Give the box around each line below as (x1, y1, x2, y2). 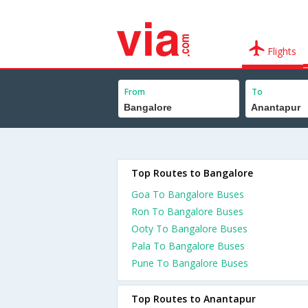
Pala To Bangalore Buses (131, 239, 245, 252)
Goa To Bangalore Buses (131, 188, 244, 201)
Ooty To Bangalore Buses (131, 222, 247, 235)
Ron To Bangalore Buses (131, 205, 243, 218)
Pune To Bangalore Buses (131, 256, 248, 269)
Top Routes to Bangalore (131, 166, 253, 179)
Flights (265, 45, 297, 58)
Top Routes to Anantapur (131, 292, 256, 305)
